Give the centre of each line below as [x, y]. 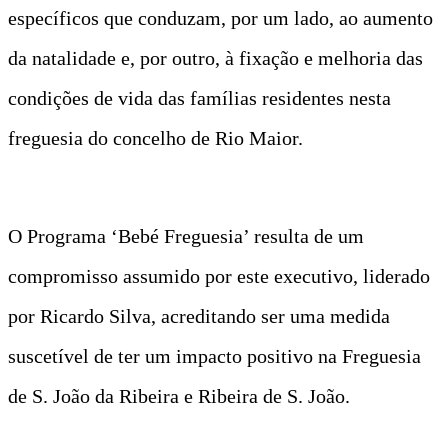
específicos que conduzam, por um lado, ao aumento [220, 17]
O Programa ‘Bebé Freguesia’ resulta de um [186, 235]
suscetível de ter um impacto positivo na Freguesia [214, 355]
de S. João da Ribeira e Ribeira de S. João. [179, 395]
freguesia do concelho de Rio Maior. [155, 137]
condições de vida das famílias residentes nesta [199, 97]
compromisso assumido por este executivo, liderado [219, 275]
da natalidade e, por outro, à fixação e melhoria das [215, 57]
